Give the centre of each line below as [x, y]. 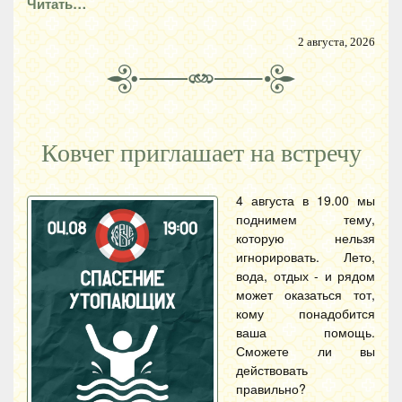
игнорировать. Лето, [306, 257]
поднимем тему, [306, 219]
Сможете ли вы [306, 351]
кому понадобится [306, 313]
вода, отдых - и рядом [306, 275]
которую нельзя [306, 238]
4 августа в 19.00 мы [306, 200]
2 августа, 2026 [336, 42]
